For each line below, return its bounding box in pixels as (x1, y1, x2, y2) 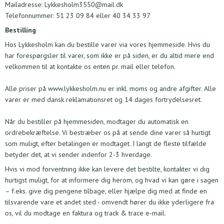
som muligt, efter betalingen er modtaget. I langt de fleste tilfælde (5, 139, 206, 148)
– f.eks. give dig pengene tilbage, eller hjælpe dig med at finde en (5, 186, 207, 196)
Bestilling (5, 25, 36, 35)
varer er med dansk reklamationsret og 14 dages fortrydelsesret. (5, 95, 203, 104)
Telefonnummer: (5, 11, 56, 20)
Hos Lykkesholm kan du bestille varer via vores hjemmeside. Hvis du (5, 40, 210, 49)
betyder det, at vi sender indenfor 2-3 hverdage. (5, 150, 153, 159)
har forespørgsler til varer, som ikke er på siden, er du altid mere (5, 51, 202, 60)
